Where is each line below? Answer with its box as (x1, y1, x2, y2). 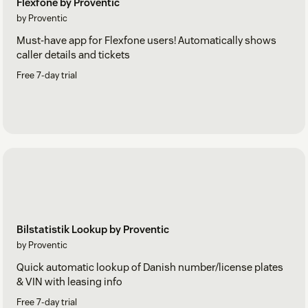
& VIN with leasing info (16, 275, 122, 289)
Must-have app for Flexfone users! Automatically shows (16, 33, 276, 47)
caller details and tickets (16, 47, 130, 61)
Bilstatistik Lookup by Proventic (16, 223, 169, 236)
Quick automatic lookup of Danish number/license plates (16, 261, 283, 274)
